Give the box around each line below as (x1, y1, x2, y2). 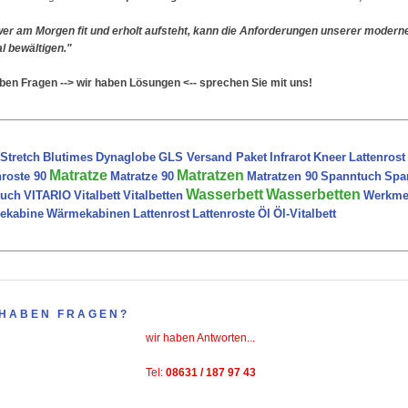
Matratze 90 (110, 169, 174, 183)
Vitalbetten (123, 189, 183, 202)
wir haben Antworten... (146, 331, 255, 344)
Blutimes (43, 150, 93, 164)
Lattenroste (192, 207, 255, 220)
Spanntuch (321, 169, 382, 183)
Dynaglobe (96, 150, 156, 164)
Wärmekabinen (46, 207, 130, 220)
